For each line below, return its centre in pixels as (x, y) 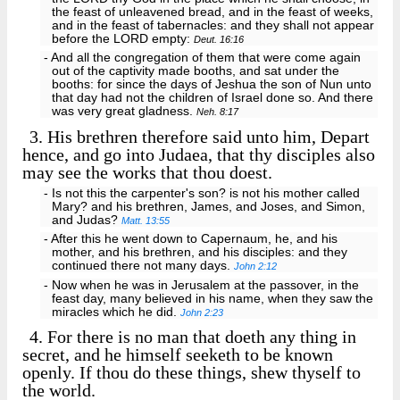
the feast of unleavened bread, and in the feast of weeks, (213, 12)
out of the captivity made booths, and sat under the (196, 71)
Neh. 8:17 (218, 112)
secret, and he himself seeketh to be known (178, 355)
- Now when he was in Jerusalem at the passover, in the (201, 286)
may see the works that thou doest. (147, 172)
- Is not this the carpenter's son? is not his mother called (201, 193)
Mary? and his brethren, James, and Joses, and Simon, (209, 206)
